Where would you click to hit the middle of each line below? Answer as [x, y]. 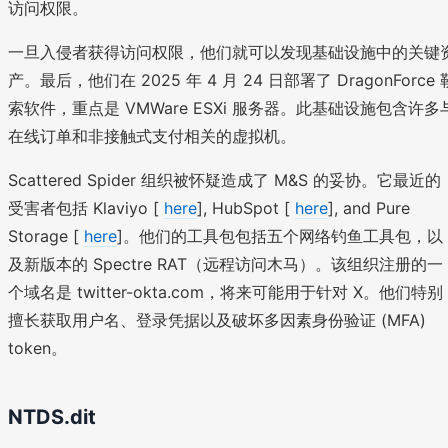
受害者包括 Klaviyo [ [86, 208]
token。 [37, 348]
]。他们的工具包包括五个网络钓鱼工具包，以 [280, 236]
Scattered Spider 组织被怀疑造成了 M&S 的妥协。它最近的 [224, 180]
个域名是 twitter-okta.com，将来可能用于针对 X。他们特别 [225, 292]
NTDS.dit [52, 417]
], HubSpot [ [246, 208]
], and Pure [369, 208]
